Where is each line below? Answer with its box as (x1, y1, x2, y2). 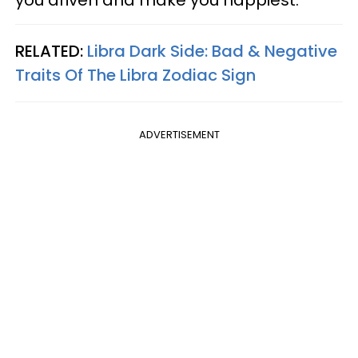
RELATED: (15, 39, 87, 62)
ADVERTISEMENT (138, 126, 220, 142)
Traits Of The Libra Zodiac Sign (15, 63, 256, 86)
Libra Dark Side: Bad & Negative (87, 39, 337, 62)
